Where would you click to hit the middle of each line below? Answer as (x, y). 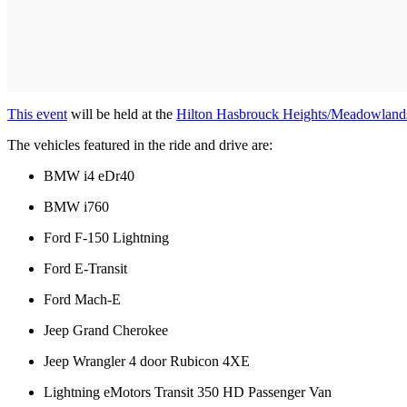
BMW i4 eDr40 (89, 175)
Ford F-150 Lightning (106, 237)
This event (37, 114)
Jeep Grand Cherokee (106, 330)
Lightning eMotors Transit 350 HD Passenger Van (188, 392)
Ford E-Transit (85, 268)
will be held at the (122, 114)
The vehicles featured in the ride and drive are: (140, 144)
